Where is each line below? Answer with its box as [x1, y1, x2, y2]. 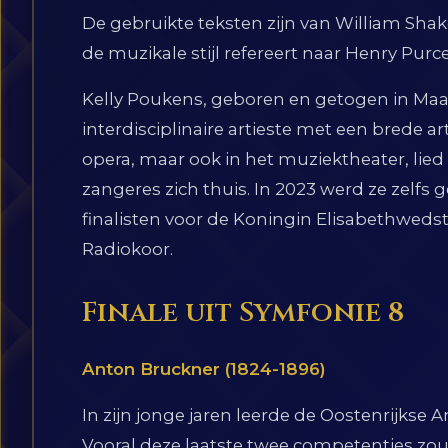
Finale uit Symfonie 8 [82, 294, 404, 331]
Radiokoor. [82, 239, 173, 259]
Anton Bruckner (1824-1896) [82, 359, 326, 379]
